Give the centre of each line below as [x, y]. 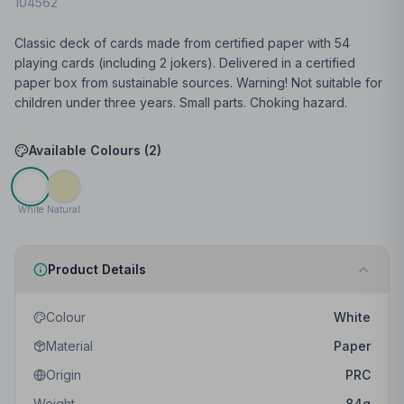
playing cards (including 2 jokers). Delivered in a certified [185, 63]
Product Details [97, 269]
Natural [64, 209]
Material [69, 346]
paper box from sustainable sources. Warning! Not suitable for [198, 83]
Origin [64, 375]
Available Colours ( [89, 150]
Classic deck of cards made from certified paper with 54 [182, 43]
